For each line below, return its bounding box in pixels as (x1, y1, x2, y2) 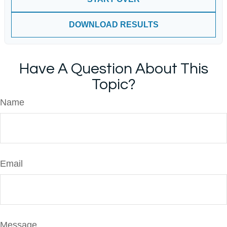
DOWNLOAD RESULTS (68, 20, 159, 29)
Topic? (91, 77, 136, 92)
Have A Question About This (19, 61, 208, 77)
